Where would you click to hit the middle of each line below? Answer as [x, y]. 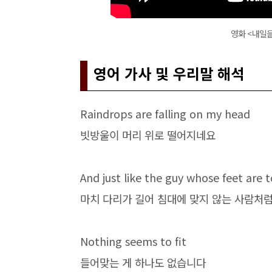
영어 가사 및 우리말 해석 [169, 73]
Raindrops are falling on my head [165, 114]
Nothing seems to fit [133, 241]
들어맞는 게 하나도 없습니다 [143, 262]
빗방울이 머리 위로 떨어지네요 [148, 135]
